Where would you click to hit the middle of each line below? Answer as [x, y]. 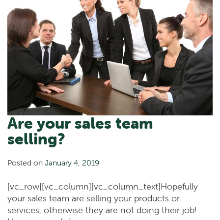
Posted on [26, 163]
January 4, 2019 [72, 163]
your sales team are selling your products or [94, 198]
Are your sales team [80, 123]
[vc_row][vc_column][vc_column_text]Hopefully [103, 187]
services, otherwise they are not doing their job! [102, 210]
